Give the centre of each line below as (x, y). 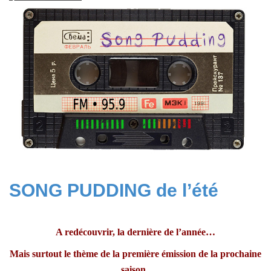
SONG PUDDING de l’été (114, 190)
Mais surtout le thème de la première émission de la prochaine (135, 253)
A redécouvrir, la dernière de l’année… (135, 232)
